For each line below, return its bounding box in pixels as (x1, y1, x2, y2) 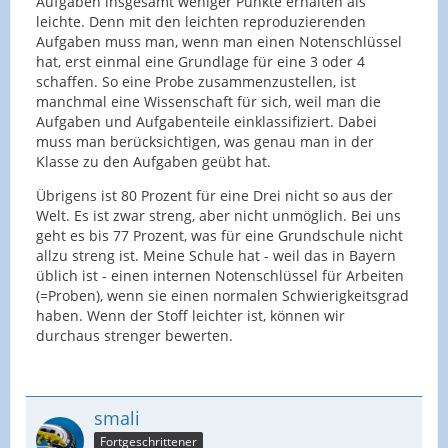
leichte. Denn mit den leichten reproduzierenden (36, 12, 366, 32)
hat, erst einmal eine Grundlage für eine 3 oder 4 (36, 52, 365, 72)
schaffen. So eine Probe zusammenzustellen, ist (36, 72, 356, 92)
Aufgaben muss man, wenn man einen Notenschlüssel (36, 32, 402, 52)
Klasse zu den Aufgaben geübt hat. (36, 152, 271, 172)
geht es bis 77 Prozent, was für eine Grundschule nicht (36, 226, 403, 246)
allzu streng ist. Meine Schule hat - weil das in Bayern (36, 246, 396, 266)
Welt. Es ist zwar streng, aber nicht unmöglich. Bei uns (36, 206, 401, 226)
